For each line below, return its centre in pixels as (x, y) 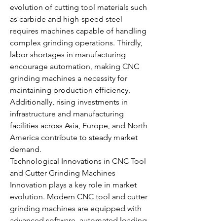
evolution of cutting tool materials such (78, 7)
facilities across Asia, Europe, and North (79, 126)
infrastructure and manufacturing (67, 114)
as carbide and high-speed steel (66, 19)
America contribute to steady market (74, 137)
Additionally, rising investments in (69, 102)
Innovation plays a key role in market (73, 185)
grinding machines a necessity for (69, 78)
